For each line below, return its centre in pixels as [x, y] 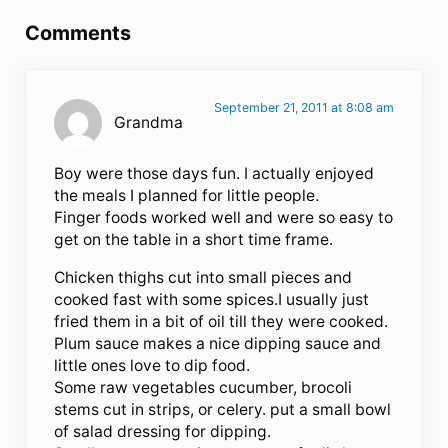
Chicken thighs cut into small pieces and [203, 277]
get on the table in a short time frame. [194, 239]
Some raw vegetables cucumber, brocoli [203, 387]
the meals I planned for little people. [187, 195]
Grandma [149, 122]
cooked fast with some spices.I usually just [212, 299]
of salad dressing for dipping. [163, 431]
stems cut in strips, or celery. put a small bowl [223, 409]
